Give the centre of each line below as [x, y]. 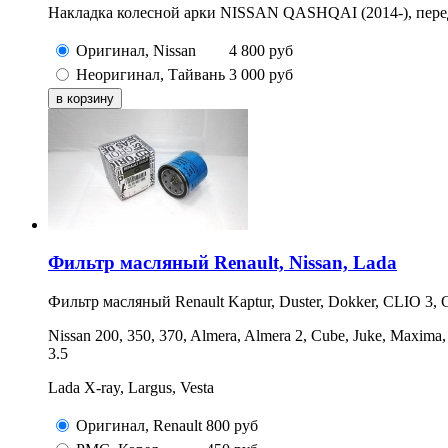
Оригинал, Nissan [136, 50]
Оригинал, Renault [139, 426]
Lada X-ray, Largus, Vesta [131, 388]
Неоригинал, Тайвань [150, 74]
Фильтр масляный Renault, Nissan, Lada [222, 263]
